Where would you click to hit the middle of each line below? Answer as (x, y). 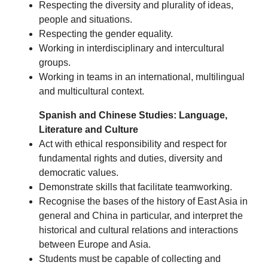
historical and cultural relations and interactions (139, 230)
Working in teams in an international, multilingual (142, 77)
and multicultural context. (92, 91)
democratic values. (79, 172)
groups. (55, 62)
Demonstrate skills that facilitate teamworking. (136, 187)
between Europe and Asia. (95, 244)
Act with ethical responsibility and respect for (133, 144)
